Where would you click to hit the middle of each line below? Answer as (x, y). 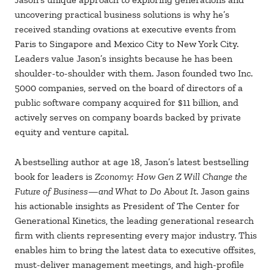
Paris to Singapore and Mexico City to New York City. (127, 44)
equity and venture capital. (72, 132)
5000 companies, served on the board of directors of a (129, 88)
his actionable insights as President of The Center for (127, 206)
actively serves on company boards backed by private (128, 117)
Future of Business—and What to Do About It (106, 191)
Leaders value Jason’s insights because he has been (124, 59)
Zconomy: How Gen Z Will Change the (171, 177)
